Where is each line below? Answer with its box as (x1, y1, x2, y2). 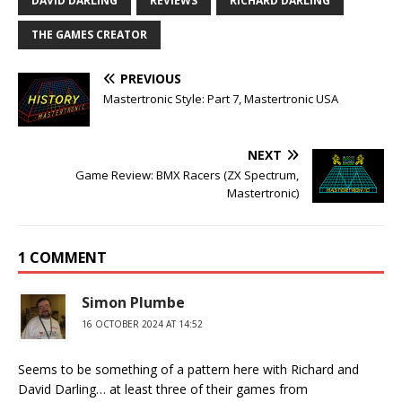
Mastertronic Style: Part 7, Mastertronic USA (103, 91, 338, 108)
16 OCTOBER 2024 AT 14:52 (82, 318, 203, 331)
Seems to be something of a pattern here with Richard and (18, 361, 359, 379)
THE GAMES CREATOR (31, 27, 147, 43)
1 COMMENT (18, 248, 107, 268)
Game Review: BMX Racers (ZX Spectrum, (75, 167, 299, 184)
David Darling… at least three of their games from (18, 380, 308, 398)
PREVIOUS (120, 70, 181, 88)
